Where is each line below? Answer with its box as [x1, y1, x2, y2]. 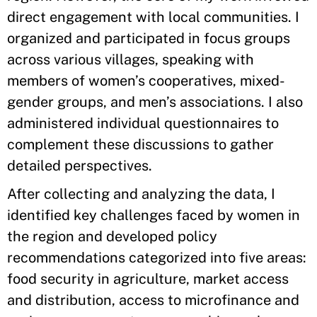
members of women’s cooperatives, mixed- [7, 72, 285, 89]
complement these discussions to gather [7, 136, 274, 153]
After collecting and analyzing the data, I [7, 185, 275, 202]
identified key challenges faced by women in [7, 207, 300, 224]
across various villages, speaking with [7, 51, 254, 68]
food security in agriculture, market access [7, 270, 289, 287]
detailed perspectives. [7, 157, 156, 174]
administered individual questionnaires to [7, 115, 279, 132]
